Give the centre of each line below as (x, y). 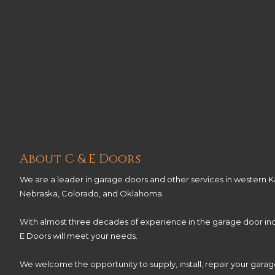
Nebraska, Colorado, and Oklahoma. (92, 193)
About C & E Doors (80, 158)
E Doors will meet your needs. (79, 235)
